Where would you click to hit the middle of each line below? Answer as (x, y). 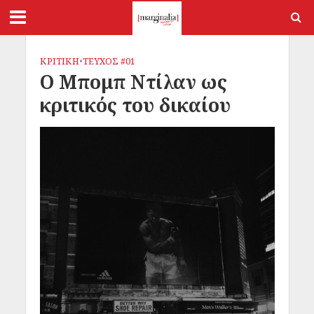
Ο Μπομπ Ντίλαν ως (133, 82)
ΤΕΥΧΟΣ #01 (109, 61)
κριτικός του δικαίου (135, 105)
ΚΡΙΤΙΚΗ (59, 61)
